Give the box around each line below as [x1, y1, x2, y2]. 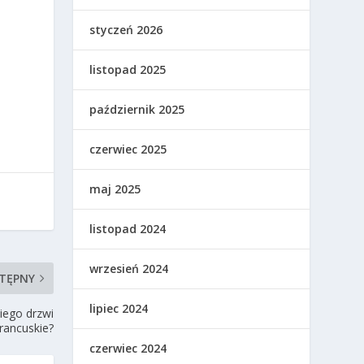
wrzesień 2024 [89, 260, 169, 276]
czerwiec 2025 [89, 141, 167, 157]
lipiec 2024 [89, 300, 149, 316]
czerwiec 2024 [89, 340, 167, 356]
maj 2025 [89, 180, 141, 197]
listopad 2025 [89, 61, 167, 77]
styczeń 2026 [89, 21, 163, 37]
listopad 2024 [89, 220, 167, 236]
